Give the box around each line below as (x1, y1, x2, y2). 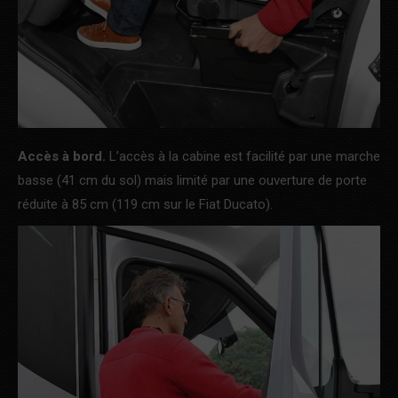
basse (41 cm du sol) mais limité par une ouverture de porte (18, 172, 367, 189)
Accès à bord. (18, 148, 106, 165)
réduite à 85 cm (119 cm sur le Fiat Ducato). (18, 196, 273, 213)
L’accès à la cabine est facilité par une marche (106, 148, 380, 165)
